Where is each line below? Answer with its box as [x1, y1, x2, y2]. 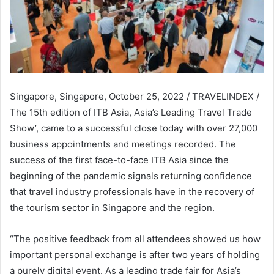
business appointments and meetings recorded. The [10, 138, 236, 150]
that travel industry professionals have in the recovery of [10, 186, 254, 198]
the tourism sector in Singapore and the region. [10, 202, 215, 214]
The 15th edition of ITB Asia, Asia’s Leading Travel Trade [10, 106, 252, 119]
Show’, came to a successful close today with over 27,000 [10, 122, 257, 135]
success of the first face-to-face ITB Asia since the [10, 154, 229, 166]
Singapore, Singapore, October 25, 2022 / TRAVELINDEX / [10, 91, 259, 103]
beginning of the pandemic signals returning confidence [10, 170, 252, 182]
